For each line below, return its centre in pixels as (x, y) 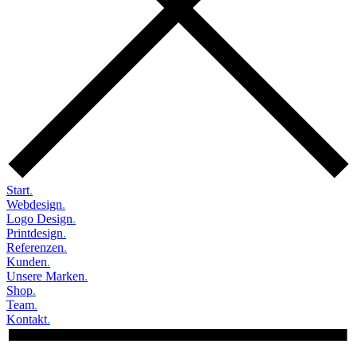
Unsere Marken (45, 276)
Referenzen (35, 247)
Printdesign (35, 233)
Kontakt (27, 319)
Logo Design (39, 219)
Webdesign (34, 204)
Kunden (27, 262)
